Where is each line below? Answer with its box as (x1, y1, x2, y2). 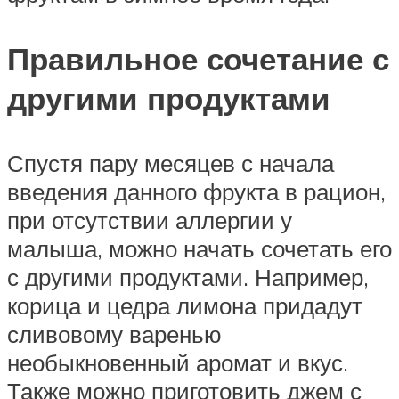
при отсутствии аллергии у (7, 206, 292, 235)
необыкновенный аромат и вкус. (7, 348, 348, 378)
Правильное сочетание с (7, 38, 389, 78)
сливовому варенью (7, 320, 222, 349)
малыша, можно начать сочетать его (7, 234, 392, 264)
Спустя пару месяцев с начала (7, 149, 334, 178)
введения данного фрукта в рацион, (7, 177, 386, 207)
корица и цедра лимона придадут (7, 291, 362, 321)
